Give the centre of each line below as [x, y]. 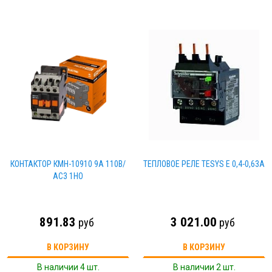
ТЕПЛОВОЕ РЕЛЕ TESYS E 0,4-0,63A [204, 164]
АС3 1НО [68, 176]
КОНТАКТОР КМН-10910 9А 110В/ [68, 164]
